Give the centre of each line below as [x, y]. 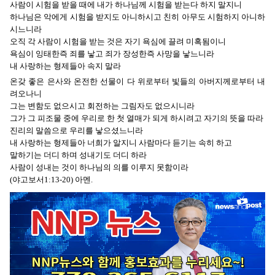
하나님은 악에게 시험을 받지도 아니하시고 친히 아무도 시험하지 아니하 [137, 17]
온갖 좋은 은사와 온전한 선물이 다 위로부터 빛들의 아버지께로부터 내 [137, 81]
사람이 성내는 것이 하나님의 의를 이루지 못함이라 [99, 167]
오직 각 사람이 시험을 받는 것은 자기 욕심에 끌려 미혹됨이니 [118, 41]
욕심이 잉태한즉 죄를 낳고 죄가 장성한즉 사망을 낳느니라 [113, 53]
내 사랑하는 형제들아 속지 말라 [65, 66]
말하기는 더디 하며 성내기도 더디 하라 [78, 155]
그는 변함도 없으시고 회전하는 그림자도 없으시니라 [102, 106]
